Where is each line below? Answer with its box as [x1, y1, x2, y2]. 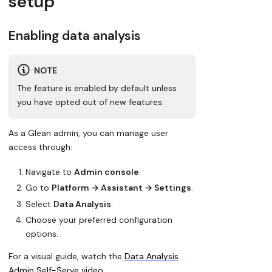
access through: [8, 141, 72, 153]
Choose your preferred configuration [25, 214, 172, 226]
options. [25, 228, 58, 240]
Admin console [74, 166, 139, 177]
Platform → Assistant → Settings [52, 182, 191, 194]
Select [25, 198, 53, 209]
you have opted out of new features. [17, 97, 164, 108]
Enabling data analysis [8, 27, 141, 45]
